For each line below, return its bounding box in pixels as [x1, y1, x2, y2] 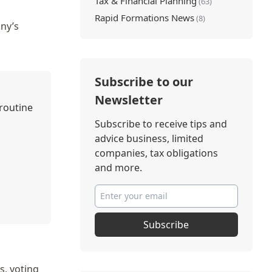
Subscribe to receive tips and [94, 117, 227, 131]
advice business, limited [94, 132, 203, 145]
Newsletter [94, 92, 163, 108]
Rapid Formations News [94, 12, 194, 24]
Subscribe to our [94, 73, 193, 90]
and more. [94, 161, 142, 174]
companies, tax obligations [94, 146, 218, 160]
